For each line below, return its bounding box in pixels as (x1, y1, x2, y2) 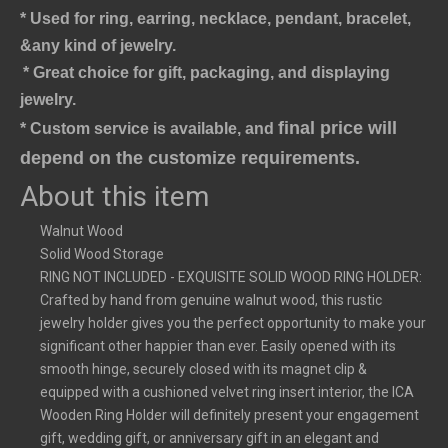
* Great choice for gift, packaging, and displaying (23, 63, 390, 81)
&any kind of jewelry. (20, 36, 176, 54)
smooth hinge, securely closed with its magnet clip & (40, 360, 367, 377)
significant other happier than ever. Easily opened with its (40, 337, 396, 354)
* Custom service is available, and (20, 119, 278, 137)
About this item (20, 179, 209, 213)
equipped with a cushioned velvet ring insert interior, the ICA (40, 383, 414, 400)
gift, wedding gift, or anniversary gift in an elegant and (40, 429, 379, 446)
